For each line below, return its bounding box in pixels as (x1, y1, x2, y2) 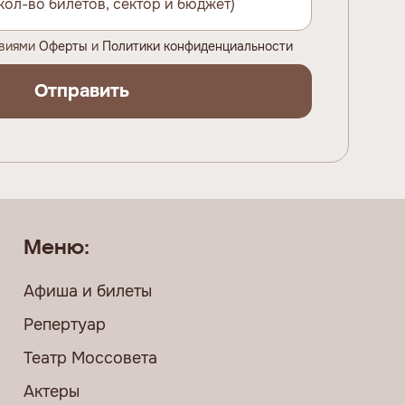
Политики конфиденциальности (102, 38, 293, 55)
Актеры (23, 381, 80, 402)
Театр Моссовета (23, 348, 157, 369)
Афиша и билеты (23, 281, 152, 302)
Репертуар (23, 315, 106, 335)
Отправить (33, 80, 129, 103)
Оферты (39, 38, 88, 55)
